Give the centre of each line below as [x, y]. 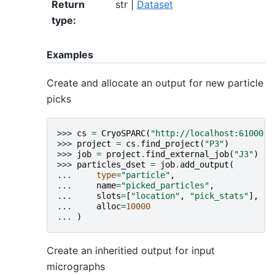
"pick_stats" [219, 196]
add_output [204, 165]
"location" [155, 196]
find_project [170, 144]
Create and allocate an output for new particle [155, 83]
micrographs [76, 267]
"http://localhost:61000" [209, 134]
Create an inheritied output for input [131, 251]
